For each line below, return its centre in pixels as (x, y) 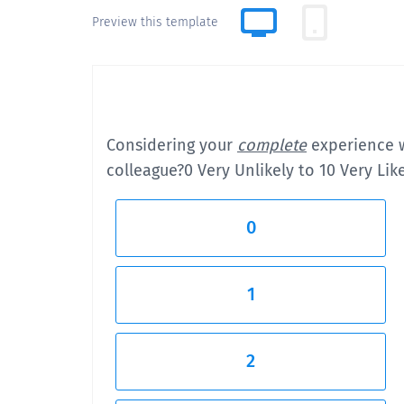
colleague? (145, 170)
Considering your (172, 145)
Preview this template (155, 22)
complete (272, 145)
